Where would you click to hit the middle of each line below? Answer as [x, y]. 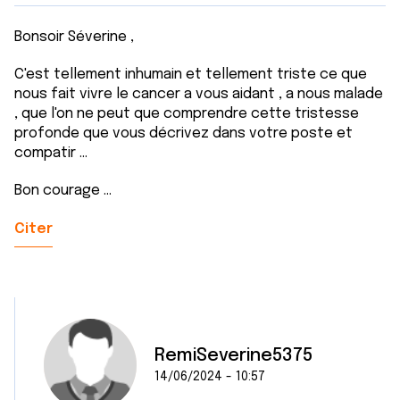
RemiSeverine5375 [233, 356]
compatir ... [51, 153]
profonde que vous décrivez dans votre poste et [183, 133]
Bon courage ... [63, 191]
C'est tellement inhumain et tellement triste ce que [191, 75]
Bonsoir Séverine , [74, 37]
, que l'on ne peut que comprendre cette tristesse [187, 114]
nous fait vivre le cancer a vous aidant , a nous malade [199, 94]
